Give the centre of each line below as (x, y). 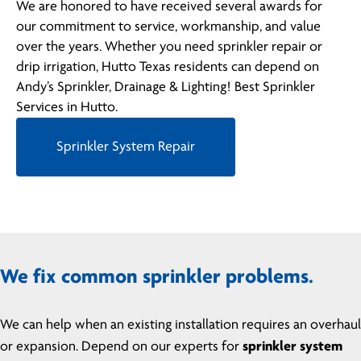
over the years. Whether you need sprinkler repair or (169, 48)
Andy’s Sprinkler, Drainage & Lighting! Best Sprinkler (166, 88)
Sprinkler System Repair (126, 147)
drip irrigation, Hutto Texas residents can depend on (168, 68)
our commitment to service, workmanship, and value (168, 27)
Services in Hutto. (67, 108)
